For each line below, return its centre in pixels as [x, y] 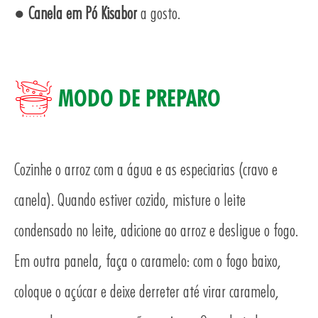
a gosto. [159, 13]
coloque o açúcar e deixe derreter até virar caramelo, [147, 291]
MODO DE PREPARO [139, 98]
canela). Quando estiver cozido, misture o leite [130, 199]
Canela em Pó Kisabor [83, 13]
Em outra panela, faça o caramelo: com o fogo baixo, [148, 261]
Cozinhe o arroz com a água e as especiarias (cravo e [146, 169]
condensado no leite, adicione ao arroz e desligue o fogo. [156, 230]
